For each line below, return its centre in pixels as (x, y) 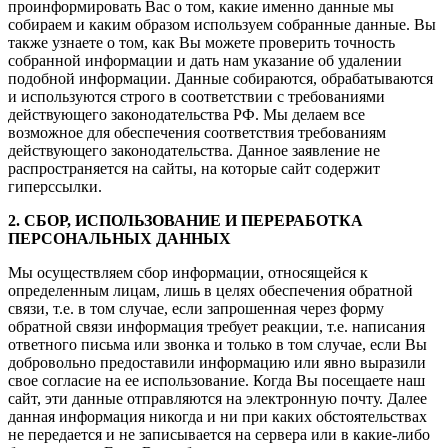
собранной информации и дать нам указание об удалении (205, 60)
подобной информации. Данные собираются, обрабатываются (220, 78)
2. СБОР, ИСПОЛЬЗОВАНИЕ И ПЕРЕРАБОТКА (185, 220)
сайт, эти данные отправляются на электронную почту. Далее (217, 398)
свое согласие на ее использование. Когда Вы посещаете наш (216, 380)
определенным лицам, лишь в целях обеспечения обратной (210, 290)
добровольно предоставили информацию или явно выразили (217, 362)
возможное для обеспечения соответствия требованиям (197, 132)
